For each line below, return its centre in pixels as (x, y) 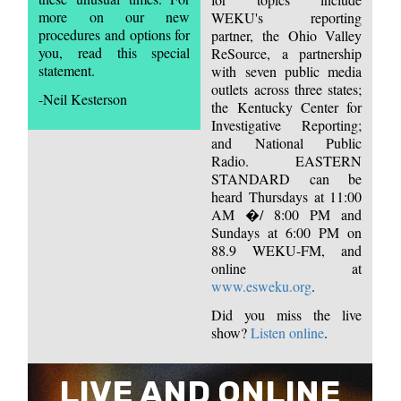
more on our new (115, 16)
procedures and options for (115, 34)
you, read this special (115, 52)
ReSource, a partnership (287, 53)
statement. (67, 70)
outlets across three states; (287, 89)
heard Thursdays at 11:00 (287, 196)
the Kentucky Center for (287, 107)
